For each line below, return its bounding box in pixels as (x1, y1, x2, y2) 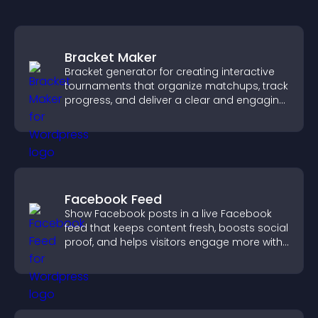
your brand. (65, 249, 124, 263)
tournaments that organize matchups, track (65, 79, 288, 93)
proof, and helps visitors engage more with (65, 235, 283, 249)
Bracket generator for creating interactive (65, 65, 275, 79)
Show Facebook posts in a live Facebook (65, 207, 272, 221)
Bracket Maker (65, 48, 157, 66)
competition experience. (65, 107, 187, 121)
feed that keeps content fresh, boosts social (65, 221, 288, 235)
